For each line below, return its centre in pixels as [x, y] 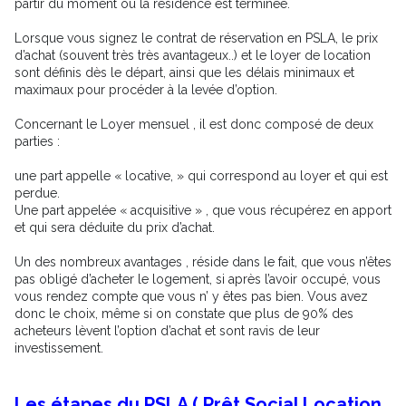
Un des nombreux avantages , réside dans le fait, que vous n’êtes [203, 261]
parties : [37, 141]
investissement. [61, 348]
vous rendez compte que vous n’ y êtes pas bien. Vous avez [191, 296]
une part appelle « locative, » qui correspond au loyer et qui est [201, 175]
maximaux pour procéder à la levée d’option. [146, 89]
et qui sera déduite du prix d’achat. [115, 227]
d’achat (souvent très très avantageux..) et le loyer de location [193, 55]
